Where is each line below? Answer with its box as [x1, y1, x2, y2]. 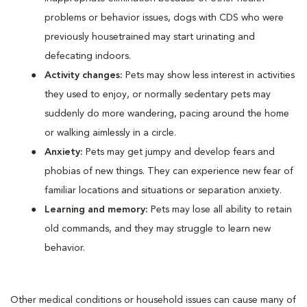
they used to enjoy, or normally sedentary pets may [45, 89, 271, 99]
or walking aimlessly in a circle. [45, 127, 179, 138]
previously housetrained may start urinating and [45, 32, 255, 42]
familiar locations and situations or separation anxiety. [45, 185, 282, 195]
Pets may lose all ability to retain [148, 204, 292, 214]
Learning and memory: [45, 204, 148, 214]
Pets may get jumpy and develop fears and [83, 147, 275, 157]
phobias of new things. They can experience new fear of [45, 166, 293, 176]
